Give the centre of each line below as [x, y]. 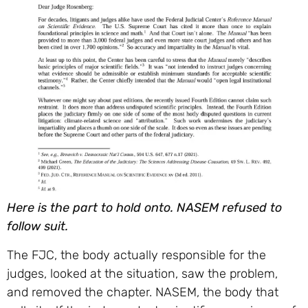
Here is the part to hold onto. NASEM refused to [144, 208]
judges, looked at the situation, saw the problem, [142, 273]
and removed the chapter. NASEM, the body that [143, 292]
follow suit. [37, 227]
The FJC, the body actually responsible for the [136, 255]
